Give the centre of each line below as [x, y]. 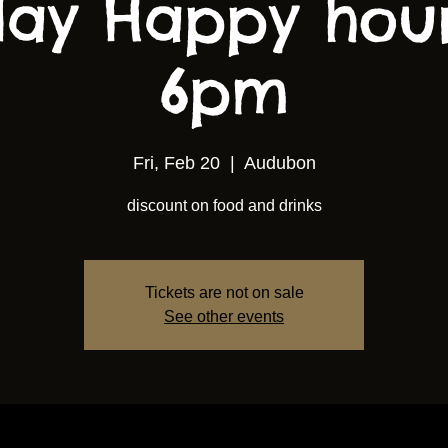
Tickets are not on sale [224, 292]
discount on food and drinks [224, 205]
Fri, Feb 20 [176, 163]
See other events [224, 316]
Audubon [279, 163]
